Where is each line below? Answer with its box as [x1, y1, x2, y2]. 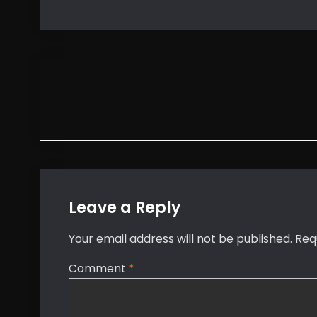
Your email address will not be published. [69, 231, 292, 248]
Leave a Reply [69, 197, 180, 219]
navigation [61, 106, 172, 134]
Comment [69, 260, 129, 277]
